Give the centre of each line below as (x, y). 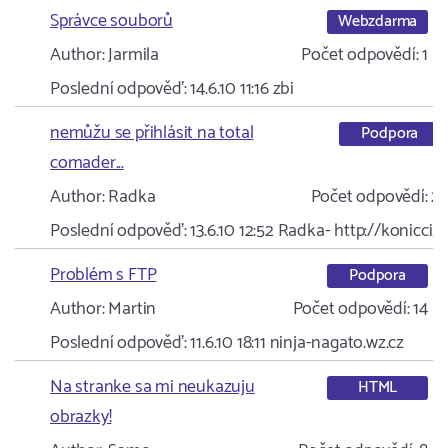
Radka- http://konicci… (359, 231)
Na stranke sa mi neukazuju (152, 387)
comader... (87, 163)
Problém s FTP (103, 275)
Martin (130, 309)
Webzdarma (377, 21)
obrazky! (81, 417)
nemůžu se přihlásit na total (152, 133)
